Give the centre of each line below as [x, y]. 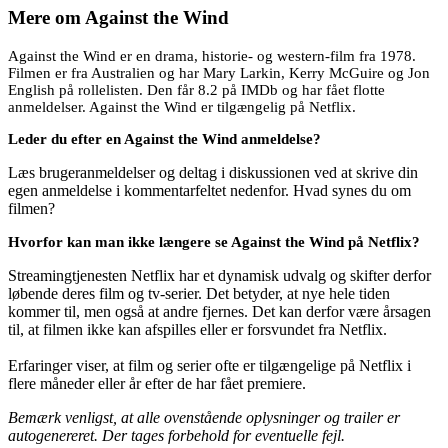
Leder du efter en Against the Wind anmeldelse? [164, 138]
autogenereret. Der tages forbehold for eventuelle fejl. [176, 435]
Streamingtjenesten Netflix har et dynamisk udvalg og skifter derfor [219, 275]
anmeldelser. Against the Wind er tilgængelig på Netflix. [182, 106]
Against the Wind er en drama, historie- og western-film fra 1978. [212, 55]
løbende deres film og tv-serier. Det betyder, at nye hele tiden [199, 293]
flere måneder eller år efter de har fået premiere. [157, 383]
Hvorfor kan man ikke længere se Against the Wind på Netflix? [214, 241]
